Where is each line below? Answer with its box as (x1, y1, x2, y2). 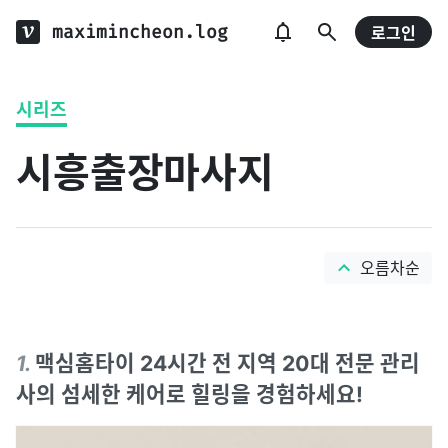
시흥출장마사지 (16, 148, 274, 197)
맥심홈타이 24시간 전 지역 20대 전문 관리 (35, 350, 420, 376)
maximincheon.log (52, 21, 228, 43)
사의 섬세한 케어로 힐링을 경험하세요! (16, 381, 363, 407)
